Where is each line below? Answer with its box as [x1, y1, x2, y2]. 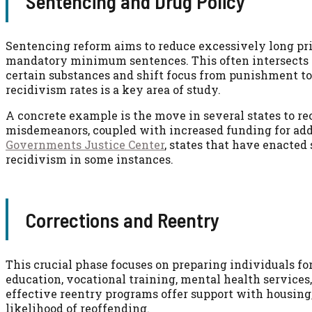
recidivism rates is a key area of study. [6, 81, 221, 97]
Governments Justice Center [6, 136, 164, 152]
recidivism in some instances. [6, 151, 173, 166]
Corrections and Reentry [25, 207, 219, 232]
